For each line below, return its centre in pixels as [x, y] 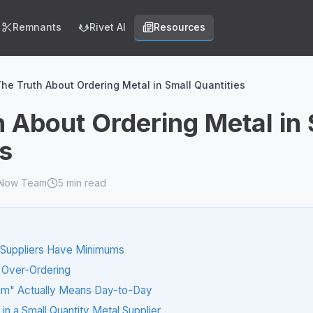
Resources [179, 27]
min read [85, 183]
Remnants [37, 27]
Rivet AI [107, 27]
